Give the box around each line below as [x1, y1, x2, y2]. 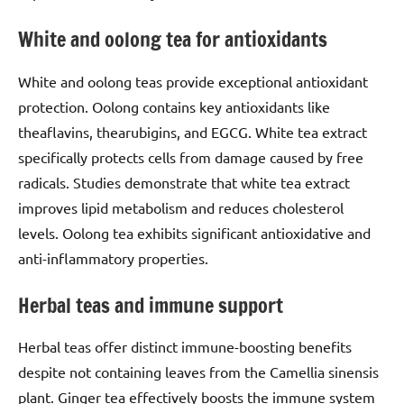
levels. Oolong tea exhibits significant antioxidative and [18, 223, 371, 242]
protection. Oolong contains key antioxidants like [18, 96, 330, 115]
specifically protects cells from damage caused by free [18, 147, 363, 166]
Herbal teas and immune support [18, 290, 283, 319]
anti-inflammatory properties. [18, 248, 208, 267]
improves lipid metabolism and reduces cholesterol [18, 197, 344, 216]
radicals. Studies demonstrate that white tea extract [18, 172, 350, 191]
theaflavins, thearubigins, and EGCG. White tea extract [18, 122, 367, 141]
